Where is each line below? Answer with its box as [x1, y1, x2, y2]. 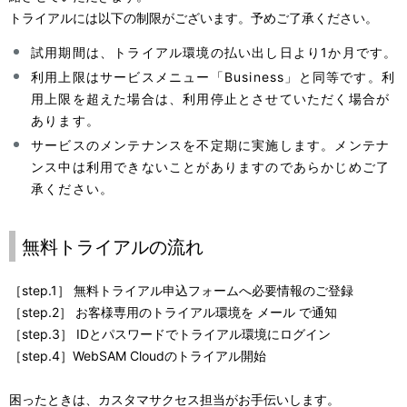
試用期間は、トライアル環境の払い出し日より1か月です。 [31, 45, 398, 60]
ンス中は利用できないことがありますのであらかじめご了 [31, 159, 391, 174]
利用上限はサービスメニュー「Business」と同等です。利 [31, 69, 395, 84]
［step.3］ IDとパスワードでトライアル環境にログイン [9, 326, 331, 342]
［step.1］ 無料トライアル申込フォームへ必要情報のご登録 [9, 283, 353, 298]
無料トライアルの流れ [22, 236, 203, 258]
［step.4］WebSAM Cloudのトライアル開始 [9, 348, 266, 363]
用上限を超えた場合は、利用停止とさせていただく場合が [31, 91, 391, 106]
